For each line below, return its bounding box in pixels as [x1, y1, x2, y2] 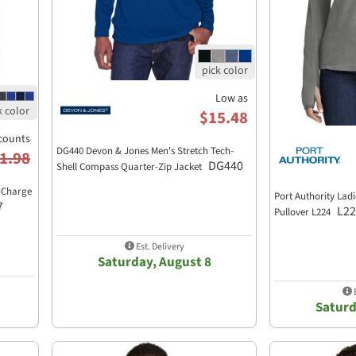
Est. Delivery [133, 239, 184, 253]
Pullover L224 [274, 205, 333, 220]
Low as [215, 91, 248, 107]
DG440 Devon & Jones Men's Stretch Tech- [56, 144, 234, 159]
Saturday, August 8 [97, 252, 211, 272]
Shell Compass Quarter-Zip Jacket [56, 160, 204, 175]
